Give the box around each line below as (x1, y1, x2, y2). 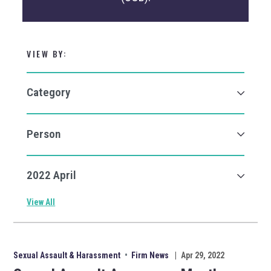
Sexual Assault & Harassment (13, 250, 123, 260)
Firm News (129, 250, 171, 260)
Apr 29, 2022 (181, 250, 225, 260)
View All (27, 197, 56, 207)
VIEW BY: (27, 47, 68, 60)
